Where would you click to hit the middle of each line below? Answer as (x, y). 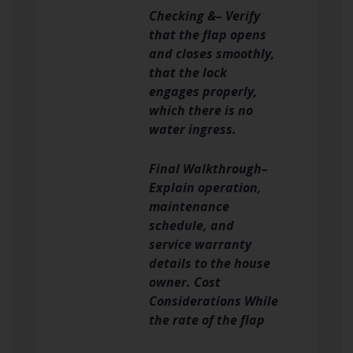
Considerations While (214, 301)
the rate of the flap (207, 320)
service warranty (200, 244)
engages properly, (203, 91)
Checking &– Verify (204, 15)
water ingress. (193, 129)
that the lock (188, 72)
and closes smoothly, (212, 53)
